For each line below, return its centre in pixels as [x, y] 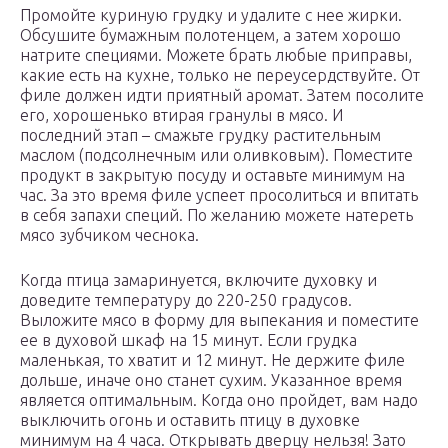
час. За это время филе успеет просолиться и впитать [219, 195]
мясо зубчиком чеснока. [109, 235]
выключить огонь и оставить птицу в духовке [190, 420]
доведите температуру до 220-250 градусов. [186, 300]
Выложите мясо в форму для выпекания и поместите [219, 320]
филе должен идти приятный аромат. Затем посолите [222, 95]
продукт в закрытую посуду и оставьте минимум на [212, 175]
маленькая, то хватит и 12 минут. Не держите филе [212, 360]
